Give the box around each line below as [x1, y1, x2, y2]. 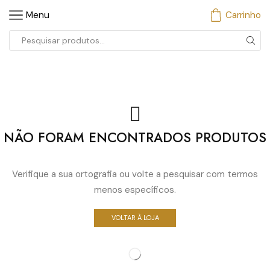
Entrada [137, 42, 169, 53]
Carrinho [225, 9, 261, 21]
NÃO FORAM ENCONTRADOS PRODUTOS [4, 128, 266, 147]
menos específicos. [94, 184, 176, 196]
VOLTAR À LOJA [111, 213, 159, 222]
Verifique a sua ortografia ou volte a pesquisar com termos [12, 168, 258, 181]
